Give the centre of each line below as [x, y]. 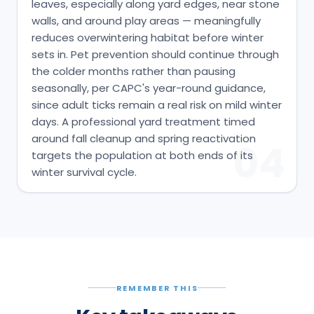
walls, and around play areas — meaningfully [146, 20]
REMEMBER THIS [157, 288]
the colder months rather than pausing [134, 71]
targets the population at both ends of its [142, 155]
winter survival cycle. [84, 172]
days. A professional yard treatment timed [143, 121]
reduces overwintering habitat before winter [148, 37]
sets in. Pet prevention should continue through [155, 54]
